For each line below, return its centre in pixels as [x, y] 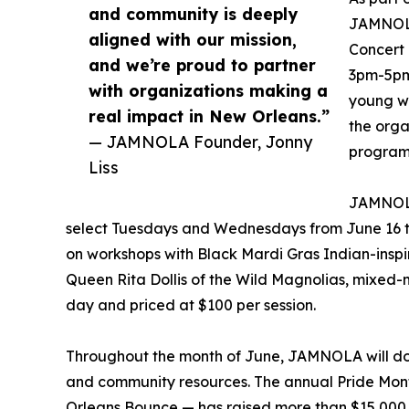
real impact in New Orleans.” [209, 116]
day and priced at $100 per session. [191, 305]
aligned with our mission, [193, 40]
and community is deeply [193, 14]
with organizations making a [208, 91]
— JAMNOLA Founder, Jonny [200, 142]
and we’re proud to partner [202, 65]
